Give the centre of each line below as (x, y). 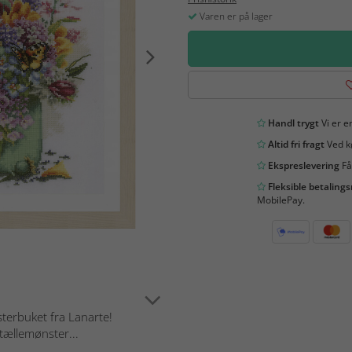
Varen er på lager (235, 16)
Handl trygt (292, 123)
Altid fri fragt (295, 144)
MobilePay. (280, 200)
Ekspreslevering (302, 165)
